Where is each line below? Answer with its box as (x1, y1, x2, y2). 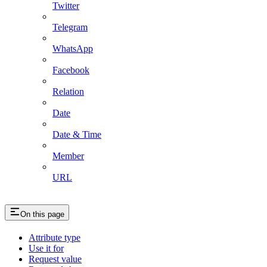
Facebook (52, 65, 89, 76)
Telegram (52, 22, 88, 33)
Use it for (29, 243, 64, 253)
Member (52, 151, 84, 162)
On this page (20, 210, 64, 219)
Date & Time (52, 129, 101, 140)
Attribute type (29, 232, 80, 243)
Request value (29, 253, 82, 264)
